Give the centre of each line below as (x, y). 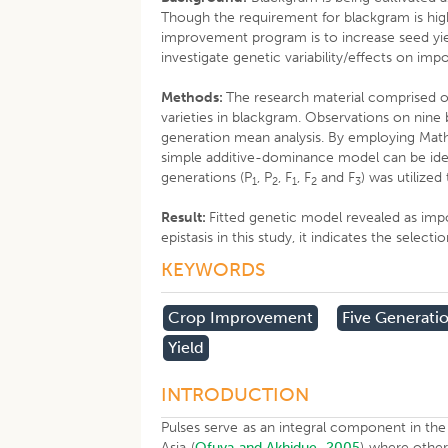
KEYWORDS (213, 269)
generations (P (207, 177)
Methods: (194, 97)
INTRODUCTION (235, 394)
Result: (185, 217)
